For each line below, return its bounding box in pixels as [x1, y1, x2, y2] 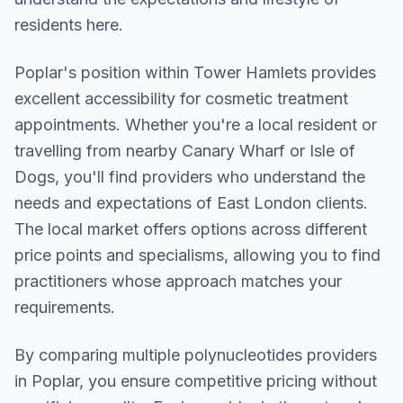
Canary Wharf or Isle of [182, 141, 355, 160]
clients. [311, 193, 368, 212]
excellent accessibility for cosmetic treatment [14, 89, 348, 108]
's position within [63, 63, 193, 82]
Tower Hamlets [193, 63, 307, 82]
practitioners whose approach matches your [14, 272, 342, 291]
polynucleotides [184, 345, 302, 364]
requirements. [14, 298, 115, 317]
